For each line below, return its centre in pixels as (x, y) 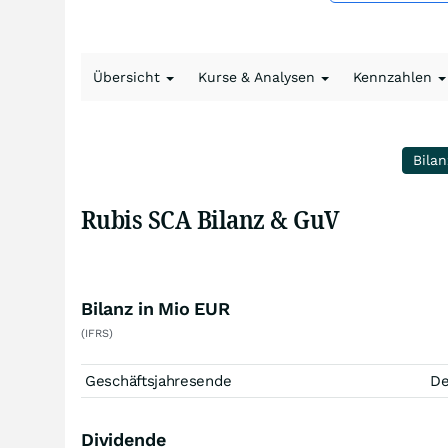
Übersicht (128, 77)
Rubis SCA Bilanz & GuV (210, 219)
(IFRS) (97, 333)
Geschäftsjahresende (158, 381)
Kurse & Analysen (258, 77)
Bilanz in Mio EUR (155, 308)
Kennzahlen (394, 77)
